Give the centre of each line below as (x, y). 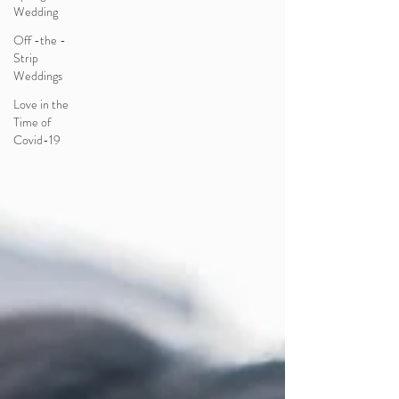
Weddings (38, 76)
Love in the (41, 104)
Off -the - (40, 40)
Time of (32, 122)
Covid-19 (37, 140)
